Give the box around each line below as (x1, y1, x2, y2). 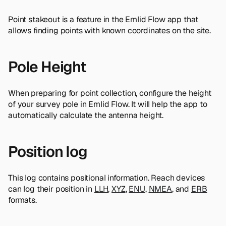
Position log (8, 141, 87, 161)
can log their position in (8, 183, 94, 194)
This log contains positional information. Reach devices (8, 172, 205, 183)
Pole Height (8, 56, 86, 77)
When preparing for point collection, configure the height (8, 87, 211, 98)
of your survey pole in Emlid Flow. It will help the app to (8, 98, 207, 109)
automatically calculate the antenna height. (8, 109, 164, 121)
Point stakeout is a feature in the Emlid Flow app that (8, 14, 198, 25)
